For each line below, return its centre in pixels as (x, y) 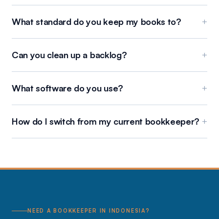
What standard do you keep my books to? (97, 22)
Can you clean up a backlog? (69, 55)
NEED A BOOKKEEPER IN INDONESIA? (89, 211)
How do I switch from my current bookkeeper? (106, 121)
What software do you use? (67, 88)
